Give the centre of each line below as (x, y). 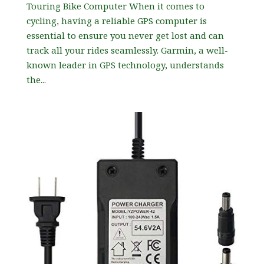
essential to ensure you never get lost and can (125, 36)
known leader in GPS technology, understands (125, 65)
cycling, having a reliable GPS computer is (116, 21)
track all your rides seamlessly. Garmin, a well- (127, 50)
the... (36, 80)
